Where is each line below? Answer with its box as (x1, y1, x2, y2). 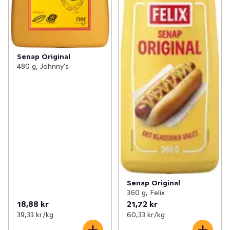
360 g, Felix (126, 188, 165, 198)
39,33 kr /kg (17, 210, 53, 220)
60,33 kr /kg (126, 210, 165, 220)
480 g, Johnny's (17, 61, 69, 71)
